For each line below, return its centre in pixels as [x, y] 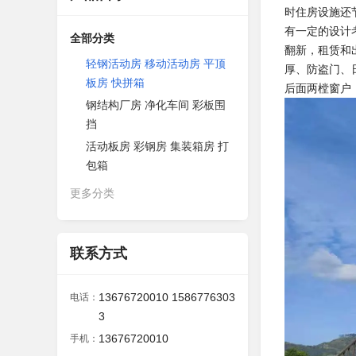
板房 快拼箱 [115, 83]
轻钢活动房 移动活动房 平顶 [156, 64]
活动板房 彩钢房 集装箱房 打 [157, 146]
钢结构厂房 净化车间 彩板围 [156, 105]
